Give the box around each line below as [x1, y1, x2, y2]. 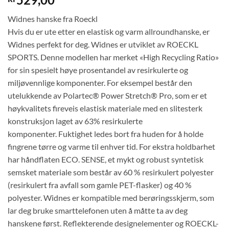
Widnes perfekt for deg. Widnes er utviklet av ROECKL [8, 39, 198, 50]
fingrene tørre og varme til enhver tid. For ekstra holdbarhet [8, 142, 215, 152]
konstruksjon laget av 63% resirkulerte [8, 116, 143, 126]
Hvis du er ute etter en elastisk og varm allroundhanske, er [8, 27, 210, 37]
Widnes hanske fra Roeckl [8, 14, 98, 24]
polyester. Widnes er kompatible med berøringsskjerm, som [8, 193, 214, 203]
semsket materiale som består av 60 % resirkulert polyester [8, 167, 214, 177]
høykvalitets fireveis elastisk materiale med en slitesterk [8, 103, 202, 113]
